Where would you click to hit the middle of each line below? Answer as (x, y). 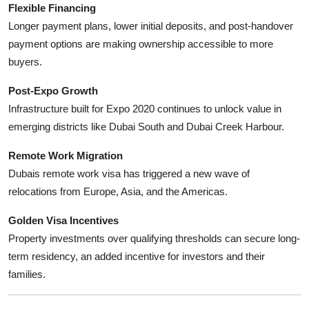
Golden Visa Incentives (63, 220)
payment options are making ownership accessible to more (141, 43)
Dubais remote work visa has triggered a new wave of (129, 173)
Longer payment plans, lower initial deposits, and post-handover (151, 26)
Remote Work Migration (66, 155)
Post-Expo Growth (53, 90)
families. (27, 274)
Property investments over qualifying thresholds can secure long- (154, 238)
